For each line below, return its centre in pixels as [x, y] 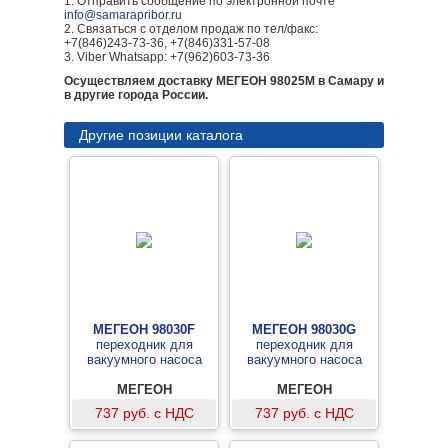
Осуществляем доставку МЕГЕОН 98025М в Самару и [224, 81]
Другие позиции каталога [161, 135]
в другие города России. [136, 95]
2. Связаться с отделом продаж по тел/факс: [191, 29]
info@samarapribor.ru [123, 15]
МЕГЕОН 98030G [304, 329]
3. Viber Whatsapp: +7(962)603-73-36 [167, 57]
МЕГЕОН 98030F [144, 329]
